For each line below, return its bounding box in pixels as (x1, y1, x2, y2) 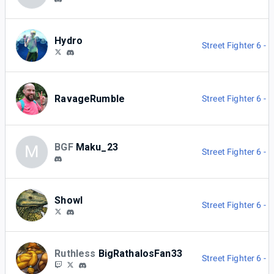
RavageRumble (54, 92, 125, 105)
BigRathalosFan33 (98, 247, 182, 259)
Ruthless (54, 247, 96, 259)
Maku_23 (75, 141, 118, 153)
